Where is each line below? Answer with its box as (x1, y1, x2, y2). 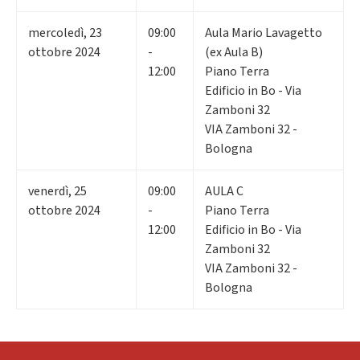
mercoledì (28, 23, 84, 42)
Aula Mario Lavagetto (205, 23, 322, 42)
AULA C (205, 182, 243, 200)
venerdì (28, 182, 68, 200)
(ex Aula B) (205, 43, 263, 61)
